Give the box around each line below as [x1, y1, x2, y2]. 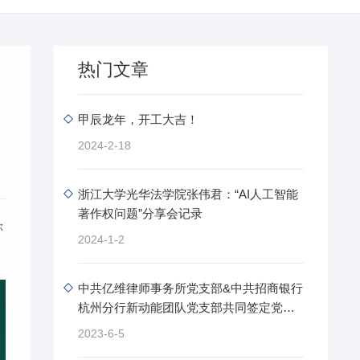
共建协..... [77, 320, 130, 333]
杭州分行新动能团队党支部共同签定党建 [77, 301, 295, 314]
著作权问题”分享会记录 [77, 207, 202, 220]
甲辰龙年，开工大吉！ [77, 112, 198, 126]
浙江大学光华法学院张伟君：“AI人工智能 [77, 187, 298, 201]
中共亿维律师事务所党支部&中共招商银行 [77, 281, 303, 295]
